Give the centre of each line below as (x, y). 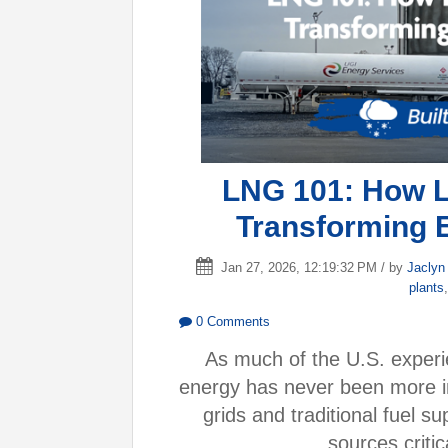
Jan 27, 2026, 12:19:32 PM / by (311, 267)
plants (426, 287)
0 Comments (231, 321)
